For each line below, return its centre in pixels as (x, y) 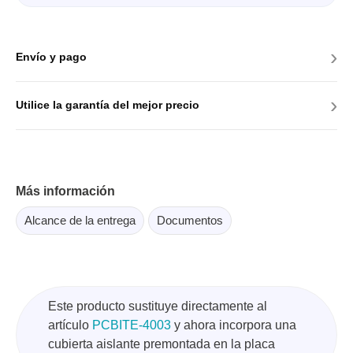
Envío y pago (51, 57)
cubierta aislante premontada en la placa (162, 344)
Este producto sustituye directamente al (158, 306)
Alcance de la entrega (80, 220)
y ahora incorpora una (234, 325)
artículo (70, 325)
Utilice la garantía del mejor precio (108, 105)
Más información (65, 191)
